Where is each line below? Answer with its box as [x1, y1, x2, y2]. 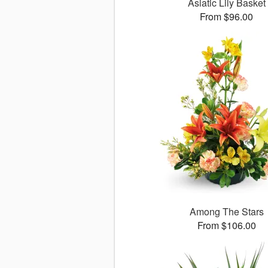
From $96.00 [200, 10, 254, 24]
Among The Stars [189, 205, 264, 219]
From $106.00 [197, 218, 256, 233]
